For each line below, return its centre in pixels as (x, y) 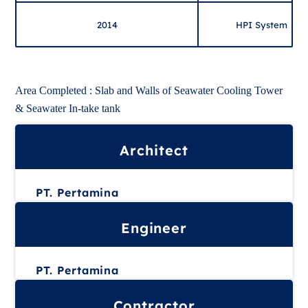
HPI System (262, 24)
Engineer (154, 228)
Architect (154, 150)
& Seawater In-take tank (68, 108)
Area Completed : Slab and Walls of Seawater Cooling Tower (149, 90)
